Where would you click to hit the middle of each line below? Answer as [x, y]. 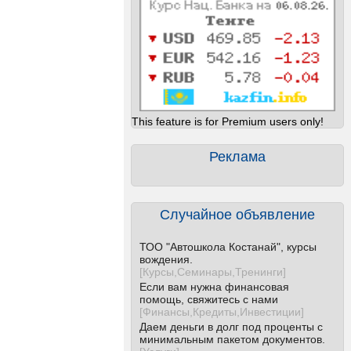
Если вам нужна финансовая [214, 287]
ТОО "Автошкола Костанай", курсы [228, 247]
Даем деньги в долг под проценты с [231, 327]
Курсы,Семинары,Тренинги [213, 272]
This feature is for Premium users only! [228, 121]
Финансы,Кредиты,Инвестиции [222, 312]
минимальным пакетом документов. [232, 339]
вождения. [166, 259]
